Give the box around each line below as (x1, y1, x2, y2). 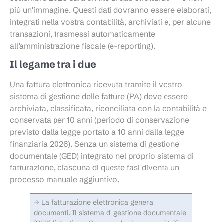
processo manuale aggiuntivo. (10, 174, 119, 185)
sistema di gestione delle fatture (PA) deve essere (10, 91, 188, 102)
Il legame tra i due (10, 58, 96, 71)
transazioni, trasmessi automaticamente (10, 28, 155, 39)
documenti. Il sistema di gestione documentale (34, 208, 187, 218)
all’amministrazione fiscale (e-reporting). (10, 40, 155, 51)
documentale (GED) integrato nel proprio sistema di (10, 151, 194, 161)
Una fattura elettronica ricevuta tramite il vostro (10, 79, 182, 90)
